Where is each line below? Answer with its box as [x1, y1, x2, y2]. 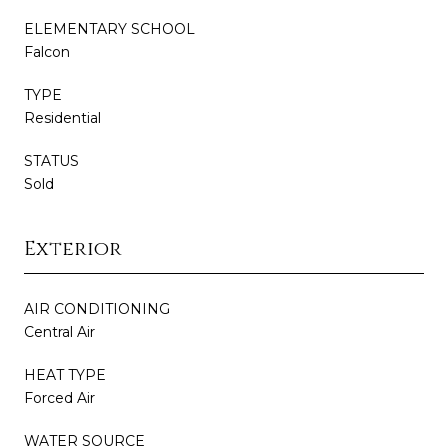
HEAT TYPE [24, 366, 106, 385]
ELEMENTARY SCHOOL [24, 20, 195, 39]
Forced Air [24, 389, 95, 408]
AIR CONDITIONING [24, 300, 170, 319]
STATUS [24, 152, 79, 171]
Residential [24, 109, 101, 128]
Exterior [24, 235, 122, 263]
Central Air [24, 323, 95, 342]
